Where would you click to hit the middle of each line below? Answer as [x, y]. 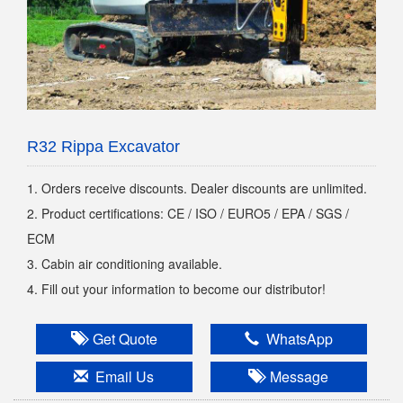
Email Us [121, 376]
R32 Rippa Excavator [103, 147]
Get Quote [121, 339]
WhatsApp [296, 339]
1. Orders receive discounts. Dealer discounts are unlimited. [197, 188]
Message [296, 376]
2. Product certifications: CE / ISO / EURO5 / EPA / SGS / [188, 213]
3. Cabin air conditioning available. [125, 264]
